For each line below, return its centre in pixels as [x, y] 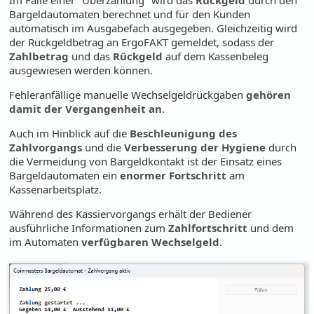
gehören [269, 94]
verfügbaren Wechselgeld [151, 241]
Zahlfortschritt [208, 227]
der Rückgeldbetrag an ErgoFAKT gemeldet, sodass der [142, 42]
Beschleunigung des [184, 133]
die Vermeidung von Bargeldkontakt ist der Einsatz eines [146, 161]
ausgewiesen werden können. [81, 70]
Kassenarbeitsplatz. [56, 189]
